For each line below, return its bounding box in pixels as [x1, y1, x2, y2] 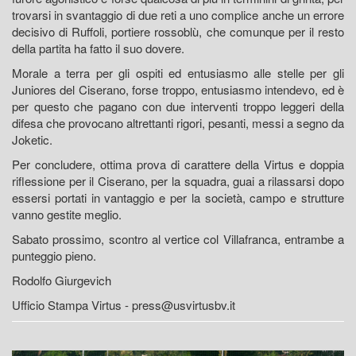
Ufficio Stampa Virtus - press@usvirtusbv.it [12, 296, 235, 314]
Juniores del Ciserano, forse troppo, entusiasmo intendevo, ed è [12, 81, 344, 99]
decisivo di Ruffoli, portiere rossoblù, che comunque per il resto [12, 23, 344, 41]
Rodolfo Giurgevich [12, 272, 111, 289]
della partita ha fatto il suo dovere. [12, 40, 184, 57]
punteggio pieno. [12, 247, 96, 265]
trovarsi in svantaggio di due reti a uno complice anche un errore [12, 6, 344, 24]
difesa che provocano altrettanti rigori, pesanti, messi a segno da [12, 114, 344, 132]
